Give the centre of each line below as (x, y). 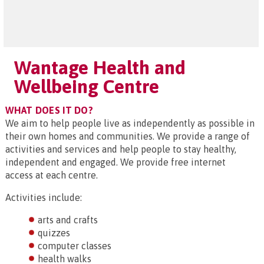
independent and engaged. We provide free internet (115, 162)
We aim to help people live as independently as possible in (130, 123)
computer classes (75, 246)
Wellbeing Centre (87, 86)
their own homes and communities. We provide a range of (128, 136)
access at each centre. (52, 175)
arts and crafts (68, 220)
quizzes (54, 233)
